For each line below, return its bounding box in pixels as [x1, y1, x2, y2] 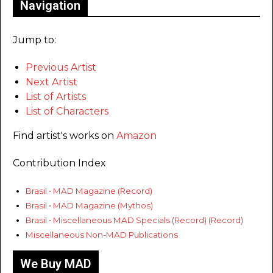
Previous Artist [26, 62, 96, 74]
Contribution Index [13, 157, 106, 169]
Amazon [116, 130, 157, 142]
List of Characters [26, 105, 108, 118]
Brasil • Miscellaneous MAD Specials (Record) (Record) [26, 215, 243, 225]
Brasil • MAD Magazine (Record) [26, 186, 152, 196]
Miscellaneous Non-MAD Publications [26, 230, 178, 240]
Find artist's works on [13, 130, 116, 142]
